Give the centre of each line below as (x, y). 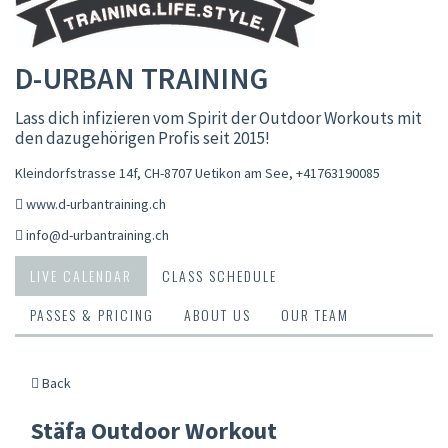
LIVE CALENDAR (81, 275)
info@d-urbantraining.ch (97, 234)
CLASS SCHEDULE (219, 275)
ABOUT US (217, 314)
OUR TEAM (315, 314)
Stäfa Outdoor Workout (154, 430)
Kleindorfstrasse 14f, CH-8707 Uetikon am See (152, 172)
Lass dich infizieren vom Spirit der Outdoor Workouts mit (218, 117)
